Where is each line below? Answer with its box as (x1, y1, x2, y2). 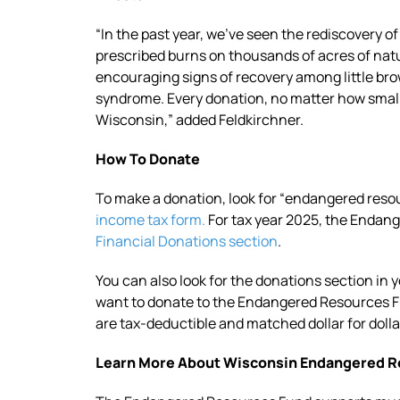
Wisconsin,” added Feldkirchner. (96, 109, 304, 129)
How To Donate (96, 148, 200, 169)
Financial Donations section (96, 230, 278, 251)
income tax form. (96, 209, 205, 229)
